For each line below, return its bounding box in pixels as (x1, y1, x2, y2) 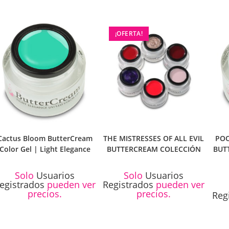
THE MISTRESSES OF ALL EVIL (103, 133, 204, 144)
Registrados (103, 178, 154, 191)
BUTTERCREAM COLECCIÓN (106, 144, 201, 154)
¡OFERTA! (115, 29, 143, 38)
